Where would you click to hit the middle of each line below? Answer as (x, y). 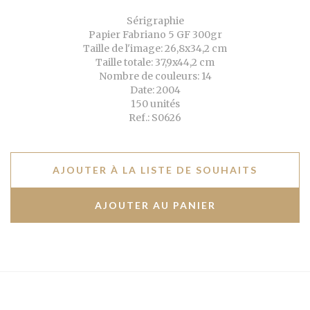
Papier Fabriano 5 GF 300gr (155, 34)
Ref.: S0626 (155, 117)
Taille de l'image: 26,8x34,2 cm (155, 48)
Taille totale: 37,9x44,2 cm (155, 62)
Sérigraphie (155, 20)
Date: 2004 (155, 90)
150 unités (155, 103)
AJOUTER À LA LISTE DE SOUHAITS (155, 170)
